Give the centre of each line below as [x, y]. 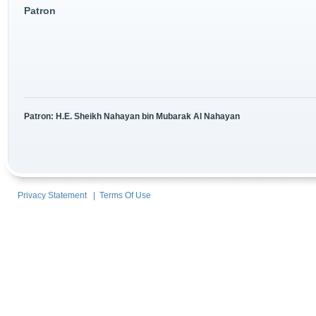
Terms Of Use [125, 195]
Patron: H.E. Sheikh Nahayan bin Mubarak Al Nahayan [132, 116]
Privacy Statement [52, 195]
